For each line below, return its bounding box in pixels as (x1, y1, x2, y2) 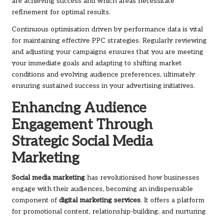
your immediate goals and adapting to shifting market (12, 59, 182, 68)
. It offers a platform (140, 196, 204, 205)
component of (12, 196, 59, 205)
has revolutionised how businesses (85, 174, 199, 182)
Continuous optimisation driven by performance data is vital (12, 26, 203, 34)
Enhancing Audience (12, 100, 146, 117)
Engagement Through (12, 116, 153, 134)
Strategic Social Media (12, 133, 153, 150)
